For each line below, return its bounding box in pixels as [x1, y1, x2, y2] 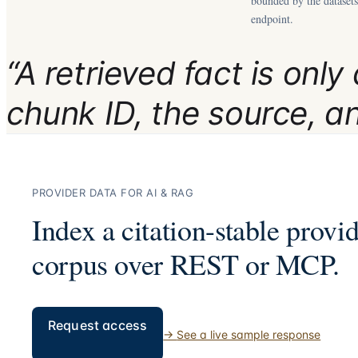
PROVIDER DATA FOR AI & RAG [32, 186, 194, 199]
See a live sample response [177, 327, 321, 341]
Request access [48, 317, 148, 333]
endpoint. [251, 11, 293, 26]
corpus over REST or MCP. [32, 245, 340, 283]
